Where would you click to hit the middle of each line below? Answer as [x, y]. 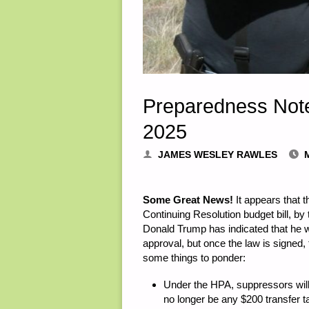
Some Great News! [188, 200]
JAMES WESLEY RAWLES [217, 155]
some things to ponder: [194, 258]
